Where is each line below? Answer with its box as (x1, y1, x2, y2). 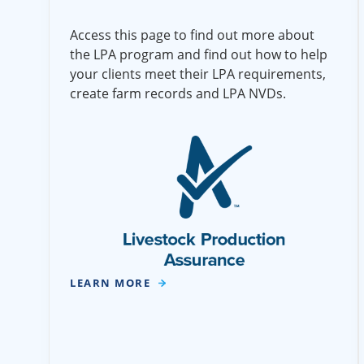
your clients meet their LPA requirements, (70, 64, 326, 83)
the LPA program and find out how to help (70, 45, 327, 63)
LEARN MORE (70, 275, 150, 290)
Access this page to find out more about (70, 25, 314, 44)
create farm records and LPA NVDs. (70, 84, 286, 102)
